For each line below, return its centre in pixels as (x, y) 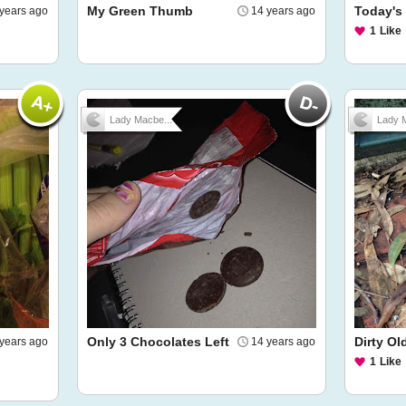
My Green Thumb (140, 11)
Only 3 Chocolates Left (158, 342)
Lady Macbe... (141, 120)
